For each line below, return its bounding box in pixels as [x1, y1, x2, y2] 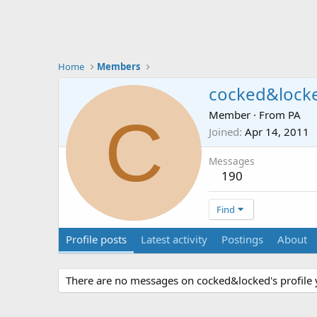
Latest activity [141, 232, 207, 246]
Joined [209, 125, 239, 139]
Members [97, 60, 141, 73]
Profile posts [66, 232, 127, 246]
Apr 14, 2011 [245, 125, 309, 139]
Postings [221, 232, 263, 246]
